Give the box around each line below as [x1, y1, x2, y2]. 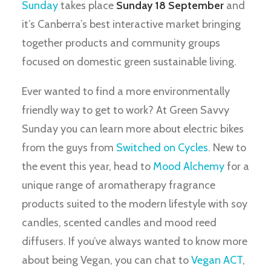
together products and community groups [22, 36, 220, 50]
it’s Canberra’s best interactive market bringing [22, 18, 241, 31]
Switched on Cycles [116, 141, 208, 154]
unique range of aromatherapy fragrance [22, 178, 215, 192]
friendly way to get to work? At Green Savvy [22, 103, 229, 117]
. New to [208, 141, 246, 154]
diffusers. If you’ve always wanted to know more [22, 235, 247, 248]
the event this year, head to [22, 160, 153, 173]
